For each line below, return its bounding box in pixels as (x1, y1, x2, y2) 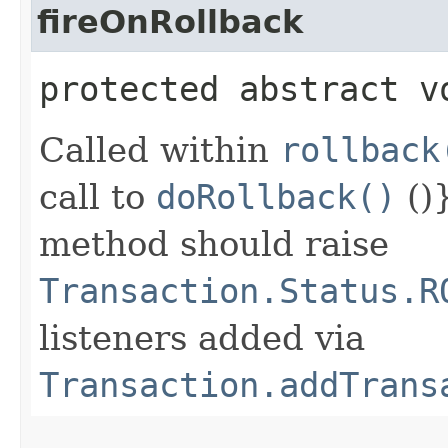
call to (39, 176, 156, 217)
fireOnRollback (37, 3, 303, 40)
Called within (39, 129, 280, 170)
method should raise (39, 223, 389, 264)
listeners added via (39, 317, 365, 358)
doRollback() (156, 176, 396, 217)
